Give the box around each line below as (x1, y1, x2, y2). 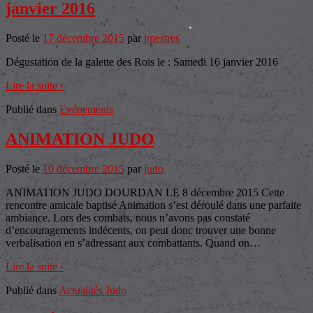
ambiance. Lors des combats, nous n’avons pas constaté (6, 211, 250, 224)
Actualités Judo (59, 284, 126, 296)
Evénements (59, 103, 113, 115)
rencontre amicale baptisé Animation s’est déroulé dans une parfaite (6, 198, 301, 211)
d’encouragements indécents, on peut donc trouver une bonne (6, 224, 276, 236)
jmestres (144, 31, 180, 44)
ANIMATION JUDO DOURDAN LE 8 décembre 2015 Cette (6, 186, 284, 198)
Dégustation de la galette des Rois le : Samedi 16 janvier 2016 (6, 55, 278, 68)
